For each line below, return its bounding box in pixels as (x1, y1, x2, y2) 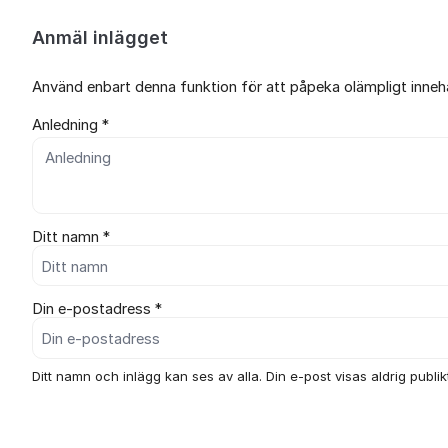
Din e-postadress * (32, 300, 162, 319)
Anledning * (32, 115, 109, 134)
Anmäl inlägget (32, 27, 168, 48)
